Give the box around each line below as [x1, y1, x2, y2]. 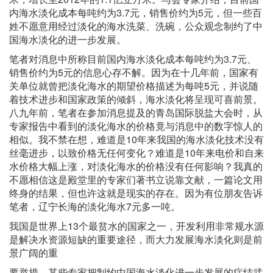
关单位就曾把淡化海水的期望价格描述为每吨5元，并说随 [9, 79, 258, 93]
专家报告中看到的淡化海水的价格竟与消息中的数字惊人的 [9, 119, 263, 133]
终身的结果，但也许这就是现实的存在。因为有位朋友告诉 [9, 186, 263, 200]
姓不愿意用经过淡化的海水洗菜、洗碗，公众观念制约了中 [9, 19, 263, 34]
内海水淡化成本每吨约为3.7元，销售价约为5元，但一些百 [9, 5, 262, 20]
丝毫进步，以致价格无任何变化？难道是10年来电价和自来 [9, 146, 264, 160]
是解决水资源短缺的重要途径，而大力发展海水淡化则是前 [9, 232, 263, 247]
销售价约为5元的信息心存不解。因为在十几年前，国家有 [9, 65, 258, 80]
